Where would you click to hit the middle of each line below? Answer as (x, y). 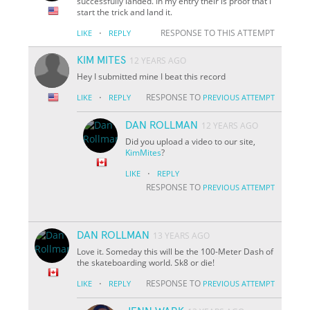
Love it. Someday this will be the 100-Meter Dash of (175, 251)
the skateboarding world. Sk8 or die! (146, 262)
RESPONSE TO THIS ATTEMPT (217, 33)
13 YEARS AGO (182, 235)
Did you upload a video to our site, (191, 141)
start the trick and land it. (125, 12)
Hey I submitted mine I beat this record (152, 76)
